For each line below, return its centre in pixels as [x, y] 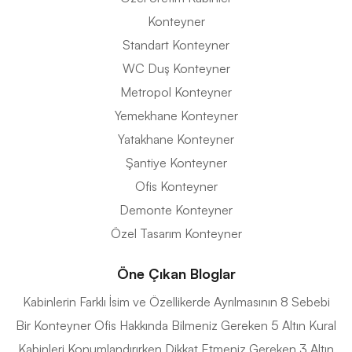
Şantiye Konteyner [176, 163]
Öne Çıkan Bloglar [176, 274]
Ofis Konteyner [176, 187]
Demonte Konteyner [176, 210]
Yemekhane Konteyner [176, 116]
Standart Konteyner [176, 45]
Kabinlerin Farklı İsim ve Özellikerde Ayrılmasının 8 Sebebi [176, 302]
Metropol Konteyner [176, 92]
